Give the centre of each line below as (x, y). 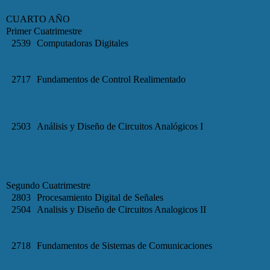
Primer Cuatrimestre (44, 31)
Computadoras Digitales (83, 43)
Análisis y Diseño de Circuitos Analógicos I (120, 126)
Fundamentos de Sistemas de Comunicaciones (124, 245)
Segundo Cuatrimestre (48, 185)
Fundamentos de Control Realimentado (111, 79)
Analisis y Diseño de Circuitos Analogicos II (121, 209)
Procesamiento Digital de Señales (100, 197)
